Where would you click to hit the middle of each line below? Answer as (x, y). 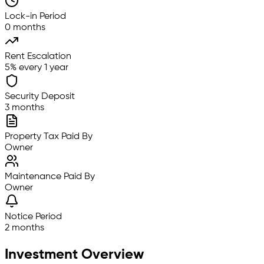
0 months (25, 28)
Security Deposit (40, 97)
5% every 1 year (37, 68)
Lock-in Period (35, 17)
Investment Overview (74, 255)
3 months (24, 108)
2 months (24, 228)
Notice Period (33, 217)
